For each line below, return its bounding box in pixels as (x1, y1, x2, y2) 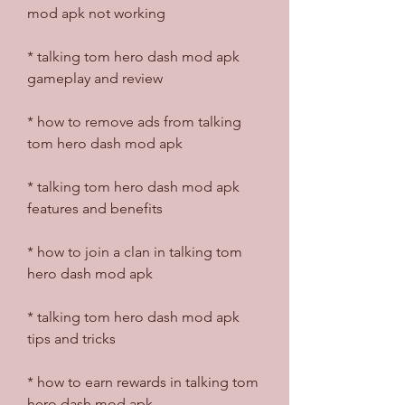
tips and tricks (27, 329, 116, 347)
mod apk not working (27, 4, 165, 22)
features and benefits (27, 199, 163, 217)
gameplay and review (27, 69, 163, 87)
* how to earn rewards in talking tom (27, 372, 259, 391)
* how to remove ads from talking (27, 112, 241, 130)
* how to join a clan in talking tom (27, 242, 242, 260)
